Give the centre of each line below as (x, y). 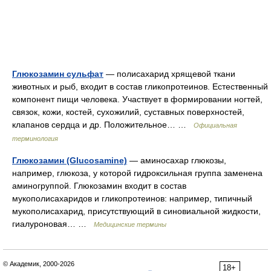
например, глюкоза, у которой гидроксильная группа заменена (137, 173)
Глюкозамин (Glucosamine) (70, 160)
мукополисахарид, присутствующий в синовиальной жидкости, (136, 211)
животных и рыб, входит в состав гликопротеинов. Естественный (140, 87)
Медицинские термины (130, 224)
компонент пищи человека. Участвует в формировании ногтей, (137, 99)
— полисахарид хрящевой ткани (169, 74)
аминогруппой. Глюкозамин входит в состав (99, 186)
